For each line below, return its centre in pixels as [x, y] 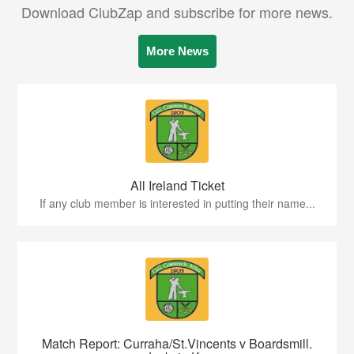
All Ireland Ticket [177, 186]
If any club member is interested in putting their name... [177, 203]
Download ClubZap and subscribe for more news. [177, 12]
